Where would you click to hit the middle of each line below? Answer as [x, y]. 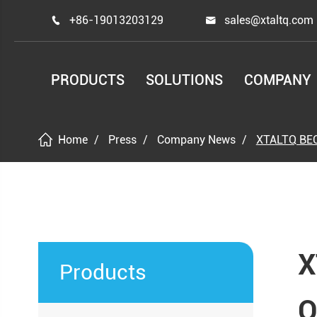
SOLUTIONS [185, 80]
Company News [196, 140]
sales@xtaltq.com [269, 20]
